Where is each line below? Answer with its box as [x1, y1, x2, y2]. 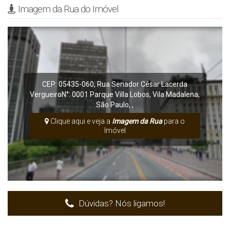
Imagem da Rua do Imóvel [18, 3, 119, 15]
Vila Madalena [152, 90, 199, 99]
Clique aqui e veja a [49, 117, 112, 126]
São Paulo [96, 101, 129, 109]
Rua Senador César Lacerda [97, 80, 188, 89]
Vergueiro [30, 90, 62, 99]
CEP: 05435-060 [42, 80, 94, 89]
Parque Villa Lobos [88, 90, 150, 99]
